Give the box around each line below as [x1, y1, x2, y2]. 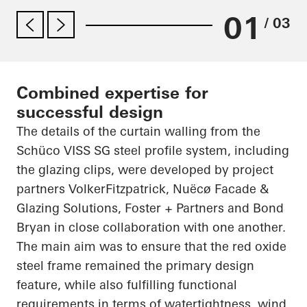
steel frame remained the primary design [16, 258, 254, 274]
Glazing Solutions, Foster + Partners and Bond [16, 200, 284, 217]
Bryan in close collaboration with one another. [16, 219, 286, 236]
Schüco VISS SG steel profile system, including [16, 143, 289, 159]
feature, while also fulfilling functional [16, 277, 237, 293]
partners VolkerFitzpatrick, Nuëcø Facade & [16, 181, 269, 197]
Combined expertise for [16, 83, 208, 103]
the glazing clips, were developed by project [16, 162, 273, 178]
